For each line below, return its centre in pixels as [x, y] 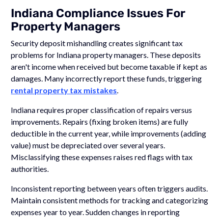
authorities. [30, 168]
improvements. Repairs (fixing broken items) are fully [100, 121]
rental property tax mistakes [64, 90]
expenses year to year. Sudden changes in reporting [96, 212]
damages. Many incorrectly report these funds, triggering [107, 78]
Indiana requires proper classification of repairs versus [102, 110]
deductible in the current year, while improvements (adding [109, 133]
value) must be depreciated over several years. [88, 145]
